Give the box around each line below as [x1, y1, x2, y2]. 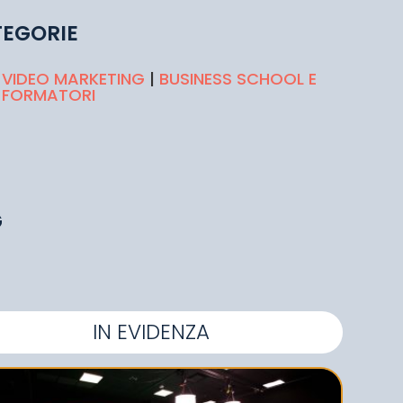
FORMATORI [2, 83, 96, 106]
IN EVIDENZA [92, 318, 210, 347]
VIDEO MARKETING [2, 67, 146, 90]
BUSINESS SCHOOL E [159, 67, 318, 90]
